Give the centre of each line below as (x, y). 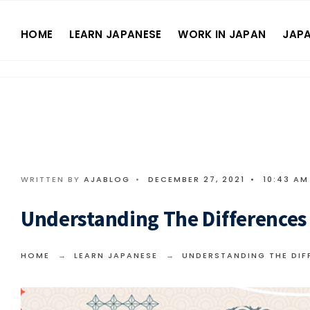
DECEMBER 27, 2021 (197, 179)
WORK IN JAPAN (222, 34)
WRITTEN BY (52, 179)
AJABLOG (107, 179)
